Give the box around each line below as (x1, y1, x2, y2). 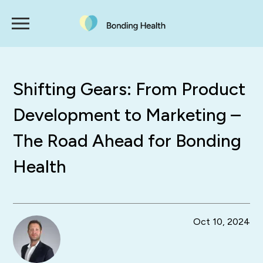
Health (13, 156, 67, 177)
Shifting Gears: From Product (13, 78, 246, 100)
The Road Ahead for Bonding (13, 130, 242, 151)
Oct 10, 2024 (193, 216, 250, 228)
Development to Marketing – (13, 104, 241, 126)
